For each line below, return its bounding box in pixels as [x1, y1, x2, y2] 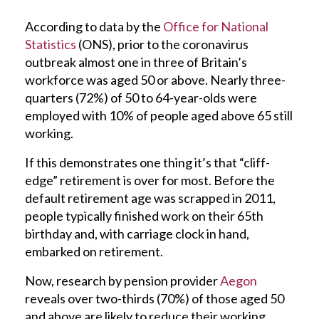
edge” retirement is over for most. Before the [25, 172, 275, 188]
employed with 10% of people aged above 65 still [25, 107, 293, 123]
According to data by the [25, 18, 163, 34]
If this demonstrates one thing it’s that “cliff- [25, 154, 270, 170]
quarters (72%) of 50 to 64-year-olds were [25, 89, 257, 105]
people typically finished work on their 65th [25, 207, 263, 224]
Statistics [25, 36, 76, 52]
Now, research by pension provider [25, 272, 220, 288]
